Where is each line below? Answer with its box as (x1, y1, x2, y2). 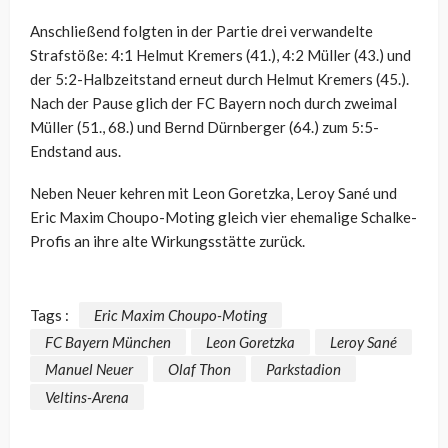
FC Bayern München (45, 333, 171, 352)
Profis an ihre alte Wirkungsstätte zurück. (30, 231, 305, 250)
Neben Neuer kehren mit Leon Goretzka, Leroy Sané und (30, 183, 397, 202)
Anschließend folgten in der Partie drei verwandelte (30, 21, 373, 40)
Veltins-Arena (45, 387, 129, 406)
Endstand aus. (30, 141, 121, 160)
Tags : (30, 305, 69, 324)
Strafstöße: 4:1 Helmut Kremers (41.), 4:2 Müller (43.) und (30, 45, 411, 64)
